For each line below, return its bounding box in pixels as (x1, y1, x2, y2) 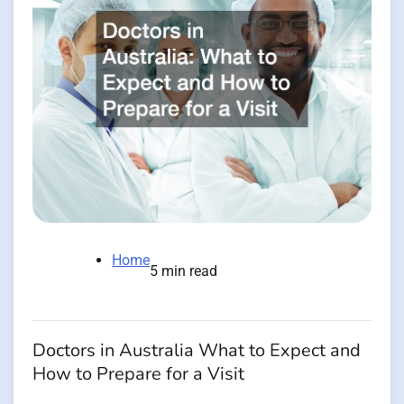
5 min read (150, 262, 217, 280)
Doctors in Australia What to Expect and (32, 337, 361, 363)
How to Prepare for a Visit (32, 361, 244, 386)
